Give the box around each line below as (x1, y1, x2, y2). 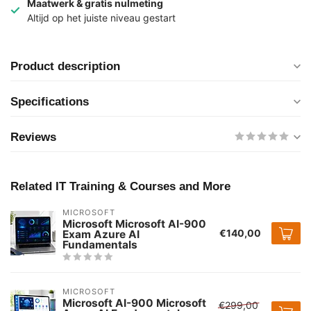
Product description (10, 60, 120, 74)
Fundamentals (62, 238, 137, 252)
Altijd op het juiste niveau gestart (27, 12, 176, 24)
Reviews (10, 131, 56, 144)
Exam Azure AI (62, 228, 140, 242)
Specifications (10, 95, 89, 109)
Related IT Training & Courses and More (10, 180, 230, 194)
